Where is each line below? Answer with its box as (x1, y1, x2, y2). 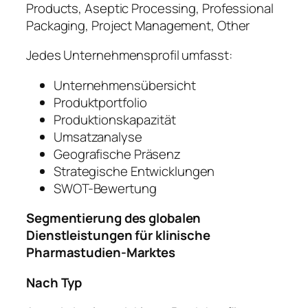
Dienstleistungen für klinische (26, 226, 210, 245)
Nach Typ (26, 273, 82, 291)
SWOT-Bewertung (54, 179, 157, 197)
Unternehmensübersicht (54, 76, 196, 94)
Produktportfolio (54, 93, 147, 111)
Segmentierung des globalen (26, 209, 201, 228)
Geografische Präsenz (54, 144, 181, 163)
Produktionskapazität (54, 110, 176, 129)
